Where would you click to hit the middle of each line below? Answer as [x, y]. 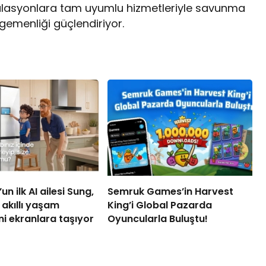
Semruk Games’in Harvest [170, 192]
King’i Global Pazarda [159, 205]
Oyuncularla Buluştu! [157, 219]
